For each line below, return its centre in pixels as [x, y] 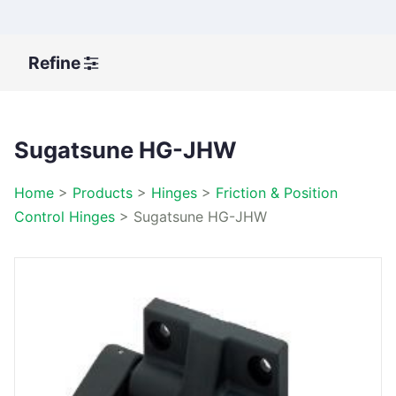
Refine [56, 62]
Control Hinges [65, 216]
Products [103, 192]
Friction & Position [277, 192]
